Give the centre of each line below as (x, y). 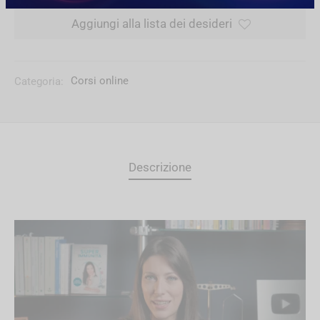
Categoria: (40, 81)
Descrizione (160, 167)
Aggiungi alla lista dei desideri (152, 24)
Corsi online (100, 81)
